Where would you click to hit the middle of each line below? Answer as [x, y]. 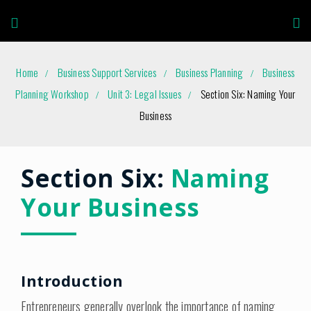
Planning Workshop [52, 94]
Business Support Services [107, 72]
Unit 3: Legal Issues [145, 94]
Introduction [72, 280]
